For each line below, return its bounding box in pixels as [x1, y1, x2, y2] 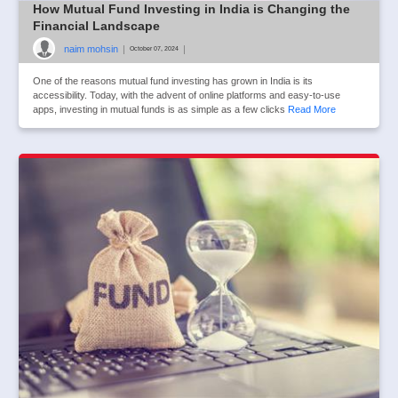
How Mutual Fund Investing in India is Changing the [33, 2, 350, 17]
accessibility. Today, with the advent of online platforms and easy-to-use [33, 90, 340, 101]
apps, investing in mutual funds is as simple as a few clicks [33, 104, 288, 115]
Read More [288, 104, 336, 115]
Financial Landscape [33, 19, 160, 34]
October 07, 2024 [130, 44, 179, 52]
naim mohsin [64, 43, 118, 54]
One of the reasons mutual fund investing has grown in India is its [33, 76, 313, 87]
